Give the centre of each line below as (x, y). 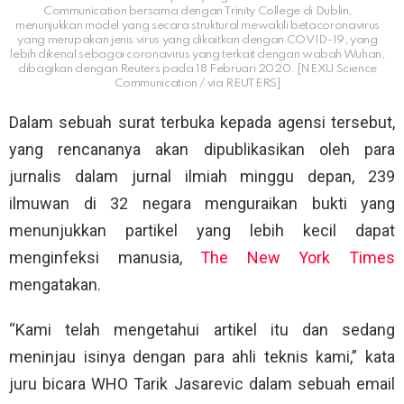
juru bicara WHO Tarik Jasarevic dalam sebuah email (202, 384)
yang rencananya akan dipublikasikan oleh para (202, 150)
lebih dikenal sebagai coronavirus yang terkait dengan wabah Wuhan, (197, 55)
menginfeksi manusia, (105, 258)
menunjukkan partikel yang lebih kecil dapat (202, 231)
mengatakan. (55, 285)
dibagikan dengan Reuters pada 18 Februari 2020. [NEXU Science (197, 69)
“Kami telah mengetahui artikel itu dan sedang (202, 330)
